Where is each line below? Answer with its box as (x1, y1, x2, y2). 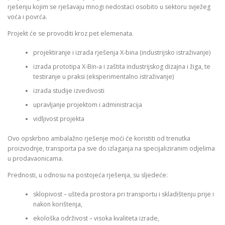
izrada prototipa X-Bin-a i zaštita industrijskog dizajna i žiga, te (33, 62, 210, 71)
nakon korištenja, (33, 200, 82, 209)
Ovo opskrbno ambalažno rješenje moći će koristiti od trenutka (8, 134, 190, 143)
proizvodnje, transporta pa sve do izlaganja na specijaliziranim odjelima (8, 144, 215, 153)
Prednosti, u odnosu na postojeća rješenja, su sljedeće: (8, 170, 168, 179)
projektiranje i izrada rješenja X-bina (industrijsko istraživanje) (33, 48, 210, 57)
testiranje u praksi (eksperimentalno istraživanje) (33, 72, 174, 81)
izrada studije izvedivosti (33, 86, 104, 95)
